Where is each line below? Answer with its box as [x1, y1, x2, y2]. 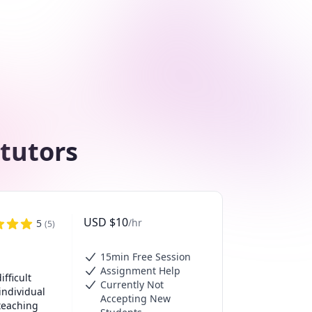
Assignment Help [100, 264, 180, 277]
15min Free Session [100, 250, 191, 263]
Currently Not [100, 278, 164, 291]
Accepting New [100, 292, 171, 305]
